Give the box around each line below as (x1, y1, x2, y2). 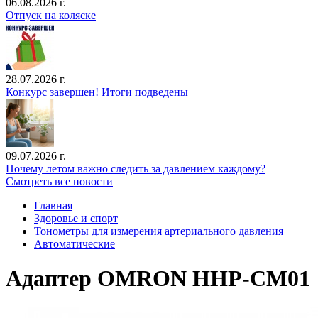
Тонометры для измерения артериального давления (34, 225, 283, 237)
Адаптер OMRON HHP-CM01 (6, 265, 310, 292)
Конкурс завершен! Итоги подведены (6, 86, 188, 98)
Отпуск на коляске (6, 9, 96, 21)
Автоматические (34, 238, 115, 250)
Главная (34, 199, 72, 212)
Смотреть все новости (6, 175, 113, 187)
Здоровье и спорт (34, 212, 118, 224)
